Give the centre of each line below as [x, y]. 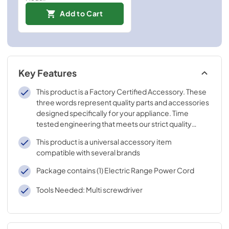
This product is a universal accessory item [104, 142]
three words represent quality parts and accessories [122, 102]
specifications [60, 134]
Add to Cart [82, 13]
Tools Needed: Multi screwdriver [89, 190]
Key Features [48, 73]
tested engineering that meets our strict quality [114, 124]
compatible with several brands [88, 152]
